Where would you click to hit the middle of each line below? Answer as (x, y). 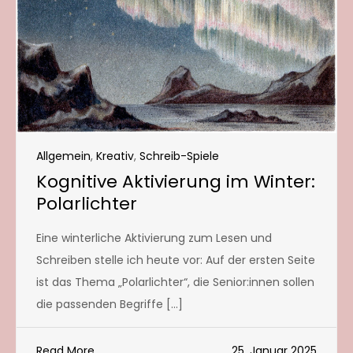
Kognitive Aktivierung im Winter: (176, 181)
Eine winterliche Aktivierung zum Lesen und (154, 238)
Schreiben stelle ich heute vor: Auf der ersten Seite (176, 260)
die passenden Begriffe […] (110, 304)
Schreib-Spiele (179, 156)
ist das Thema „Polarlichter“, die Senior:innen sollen (175, 282)
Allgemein (63, 156)
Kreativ (115, 156)
